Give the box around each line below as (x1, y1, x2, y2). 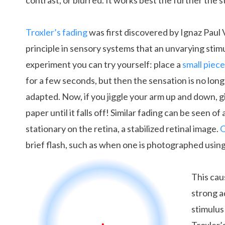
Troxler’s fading (26, 27, 87, 38)
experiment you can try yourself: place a (26, 59, 182, 70)
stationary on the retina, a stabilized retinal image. (26, 123, 220, 134)
